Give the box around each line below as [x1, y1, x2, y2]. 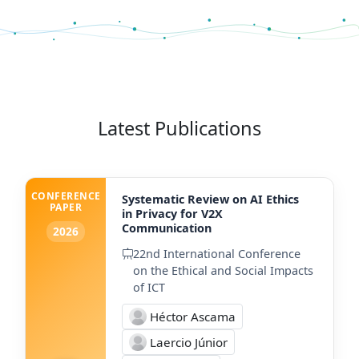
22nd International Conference [133, 245, 301, 261]
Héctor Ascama [150, 308, 236, 325]
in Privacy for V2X [122, 205, 223, 221]
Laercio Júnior [150, 333, 228, 350]
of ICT [133, 279, 165, 295]
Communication [122, 220, 212, 236]
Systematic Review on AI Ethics [122, 191, 299, 207]
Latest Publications [98, 115, 261, 141]
